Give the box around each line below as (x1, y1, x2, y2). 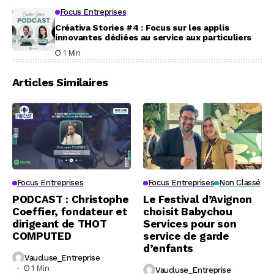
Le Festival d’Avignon (143, 193, 252, 206)
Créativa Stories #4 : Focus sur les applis (55, 23, 229, 33)
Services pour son (143, 218, 237, 231)
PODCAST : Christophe (12, 193, 129, 206)
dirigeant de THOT (12, 218, 107, 231)
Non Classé (218, 178, 261, 188)
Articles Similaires (12, 76, 108, 89)
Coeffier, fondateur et (12, 206, 127, 218)
